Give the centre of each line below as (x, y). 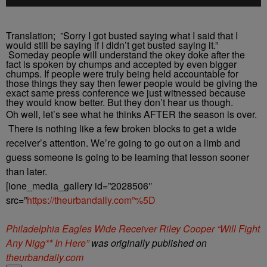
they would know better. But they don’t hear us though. (119, 102)
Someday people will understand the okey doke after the (125, 55)
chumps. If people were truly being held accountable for (122, 74)
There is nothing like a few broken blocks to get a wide (121, 128)
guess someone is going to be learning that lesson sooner (128, 157)
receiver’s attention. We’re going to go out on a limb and (123, 143)
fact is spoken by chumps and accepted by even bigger (121, 64)
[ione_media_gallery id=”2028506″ (79, 186)
